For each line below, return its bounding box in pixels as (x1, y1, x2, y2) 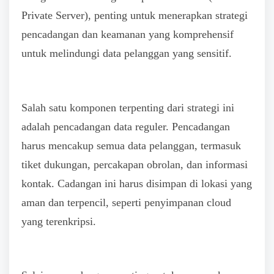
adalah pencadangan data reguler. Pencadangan (21, 120, 230, 133)
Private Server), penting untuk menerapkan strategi (21, 9, 248, 22)
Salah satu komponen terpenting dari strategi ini (21, 101, 234, 114)
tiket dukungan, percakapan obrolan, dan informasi (21, 158, 248, 171)
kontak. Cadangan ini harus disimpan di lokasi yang (21, 177, 252, 190)
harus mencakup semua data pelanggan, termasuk (21, 139, 241, 152)
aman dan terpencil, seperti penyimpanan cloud (21, 196, 231, 209)
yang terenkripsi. (21, 215, 96, 228)
